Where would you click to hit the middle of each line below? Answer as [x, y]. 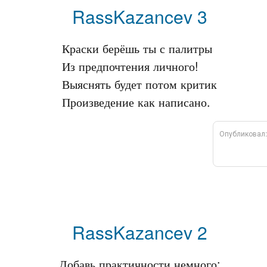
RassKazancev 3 [139, 16]
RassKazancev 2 [139, 232]
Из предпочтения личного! [130, 66]
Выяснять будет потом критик [139, 84]
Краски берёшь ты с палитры [137, 48]
